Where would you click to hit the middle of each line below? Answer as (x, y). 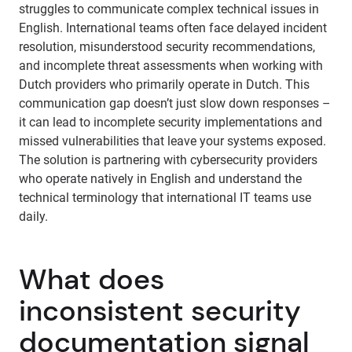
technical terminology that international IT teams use (165, 198)
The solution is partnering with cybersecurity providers (168, 160)
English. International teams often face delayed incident (173, 28)
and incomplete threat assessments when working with (171, 66)
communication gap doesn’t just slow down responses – (175, 103)
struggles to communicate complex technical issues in (169, 9)
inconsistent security (160, 311)
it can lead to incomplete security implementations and (170, 122)
